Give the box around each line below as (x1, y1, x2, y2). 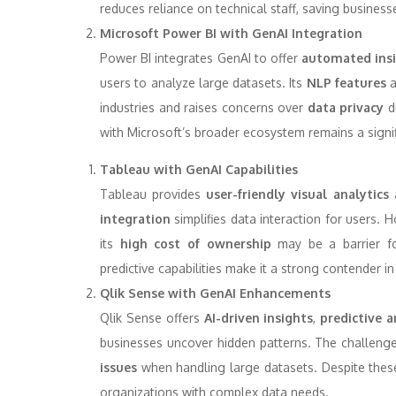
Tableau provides (100, 187, 207, 202)
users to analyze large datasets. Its (100, 75, 307, 90)
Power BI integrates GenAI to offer (100, 50, 302, 65)
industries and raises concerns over (100, 100, 308, 115)
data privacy (307, 100, 385, 115)
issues (100, 360, 137, 375)
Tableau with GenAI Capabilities (100, 162, 298, 177)
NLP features (306, 75, 387, 90)
